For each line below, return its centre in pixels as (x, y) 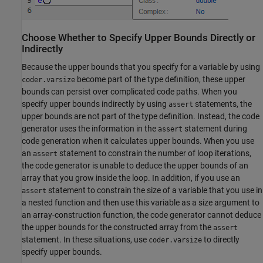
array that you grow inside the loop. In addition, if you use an (131, 178)
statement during (215, 129)
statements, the (222, 104)
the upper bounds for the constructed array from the (117, 227)
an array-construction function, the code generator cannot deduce (141, 215)
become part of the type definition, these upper (160, 80)
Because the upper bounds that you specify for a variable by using (141, 67)
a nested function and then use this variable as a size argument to (141, 203)
